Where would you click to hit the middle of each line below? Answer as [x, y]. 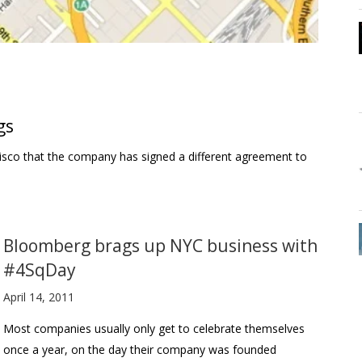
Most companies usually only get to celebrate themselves [154, 328]
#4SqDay [40, 269]
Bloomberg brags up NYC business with [160, 245]
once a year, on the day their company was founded [140, 349]
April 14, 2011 [39, 297]
